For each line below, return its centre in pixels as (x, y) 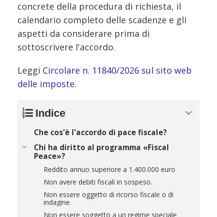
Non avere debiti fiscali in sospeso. (98, 182)
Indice (50, 113)
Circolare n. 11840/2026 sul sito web (117, 70)
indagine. (57, 202)
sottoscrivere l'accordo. (66, 47)
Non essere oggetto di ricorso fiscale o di (108, 194)
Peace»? (50, 156)
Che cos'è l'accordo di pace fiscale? (101, 132)
